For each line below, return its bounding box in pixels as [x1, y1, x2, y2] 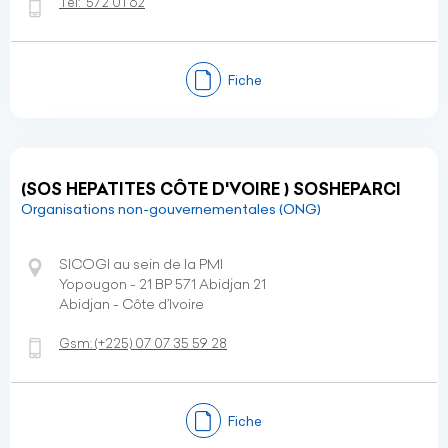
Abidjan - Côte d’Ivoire [59, 295, 204, 313]
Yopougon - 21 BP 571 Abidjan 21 [59, 275, 266, 293]
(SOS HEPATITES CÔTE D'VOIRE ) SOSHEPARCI [21, 179, 401, 199]
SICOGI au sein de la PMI [59, 255, 223, 273]
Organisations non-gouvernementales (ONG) [21, 200, 321, 218]
